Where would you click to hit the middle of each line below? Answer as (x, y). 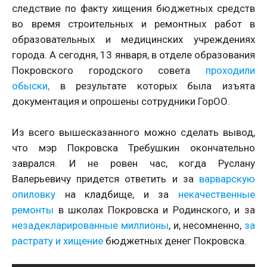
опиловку (34, 195)
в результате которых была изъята (152, 86)
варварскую (227, 179)
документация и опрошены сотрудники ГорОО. (121, 102)
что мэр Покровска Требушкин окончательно (133, 148)
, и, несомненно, (206, 226)
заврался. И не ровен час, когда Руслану (133, 164)
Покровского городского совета (109, 71)
